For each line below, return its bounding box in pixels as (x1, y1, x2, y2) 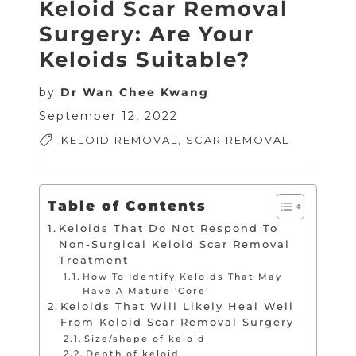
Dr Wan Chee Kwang (55, 85, 209, 100)
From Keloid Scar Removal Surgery (60, 316, 295, 329)
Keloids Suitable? (38, 47, 250, 73)
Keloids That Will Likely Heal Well (60, 300, 295, 313)
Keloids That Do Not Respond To (59, 222, 279, 235)
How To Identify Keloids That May (82, 271, 282, 283)
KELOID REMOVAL (60, 133, 178, 147)
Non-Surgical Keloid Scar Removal (59, 238, 291, 251)
